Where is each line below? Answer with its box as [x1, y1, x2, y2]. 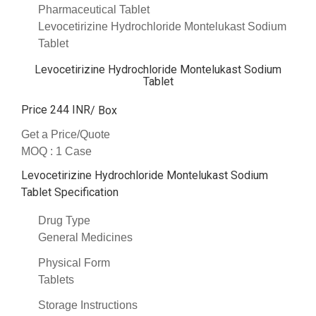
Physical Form [38, 257, 110, 269]
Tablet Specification [21, 186, 119, 200]
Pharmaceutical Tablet [38, 3, 150, 16]
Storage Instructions [38, 299, 138, 312]
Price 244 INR [21, 102, 90, 116]
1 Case [56, 145, 92, 158]
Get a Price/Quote [21, 128, 110, 140]
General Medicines [38, 231, 133, 244]
